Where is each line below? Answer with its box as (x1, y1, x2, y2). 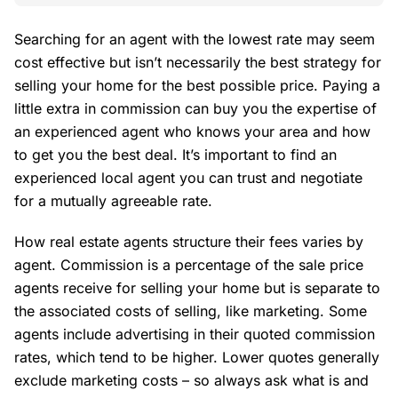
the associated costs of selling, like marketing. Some (14, 301, 367, 320)
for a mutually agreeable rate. (14, 191, 212, 210)
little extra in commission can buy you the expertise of (14, 99, 377, 117)
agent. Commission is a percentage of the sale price (14, 255, 363, 274)
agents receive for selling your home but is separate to (14, 278, 380, 297)
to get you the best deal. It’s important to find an (14, 145, 337, 163)
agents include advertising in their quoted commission (14, 324, 375, 343)
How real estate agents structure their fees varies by (14, 232, 363, 251)
